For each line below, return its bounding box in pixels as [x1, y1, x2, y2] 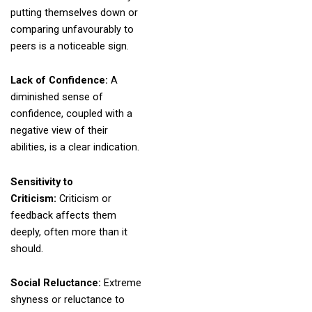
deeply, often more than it [10, 225, 127, 238]
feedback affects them [10, 208, 116, 221]
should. [10, 242, 43, 255]
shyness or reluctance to [10, 293, 125, 306]
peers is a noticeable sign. [10, 39, 129, 52]
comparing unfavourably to [10, 22, 134, 36]
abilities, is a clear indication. [10, 141, 139, 154]
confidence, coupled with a [10, 107, 132, 120]
